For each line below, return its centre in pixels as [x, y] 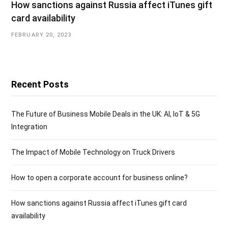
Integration [29, 126]
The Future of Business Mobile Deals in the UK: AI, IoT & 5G [106, 114]
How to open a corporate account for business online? [99, 177]
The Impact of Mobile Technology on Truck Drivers [93, 152]
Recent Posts [40, 84]
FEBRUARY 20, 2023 [41, 35]
